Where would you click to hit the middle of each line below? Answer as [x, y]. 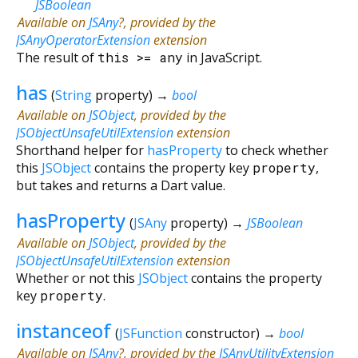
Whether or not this [77, 278]
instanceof [64, 330]
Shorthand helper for [82, 150]
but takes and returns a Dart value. [121, 185]
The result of [57, 57]
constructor [220, 333]
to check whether [275, 150]
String [73, 95]
